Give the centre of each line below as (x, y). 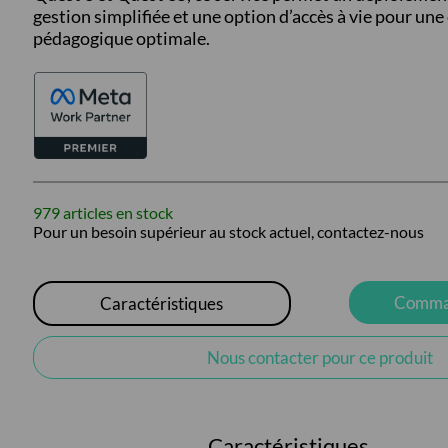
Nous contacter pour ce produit (320, 358)
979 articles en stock (102, 213)
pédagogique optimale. (121, 38)
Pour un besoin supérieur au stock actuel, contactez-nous (228, 232)
